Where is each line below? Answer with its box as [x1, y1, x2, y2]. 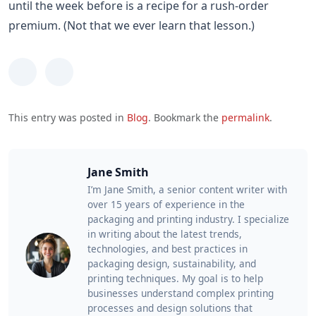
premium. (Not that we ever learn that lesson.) [8, 18, 255, 33]
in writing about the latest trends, [87, 227, 242, 241]
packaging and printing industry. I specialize [87, 212, 289, 226]
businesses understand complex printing [87, 286, 274, 300]
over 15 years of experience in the [87, 197, 245, 211]
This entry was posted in [8, 111, 127, 124]
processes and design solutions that [87, 301, 253, 315]
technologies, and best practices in [87, 242, 248, 255]
